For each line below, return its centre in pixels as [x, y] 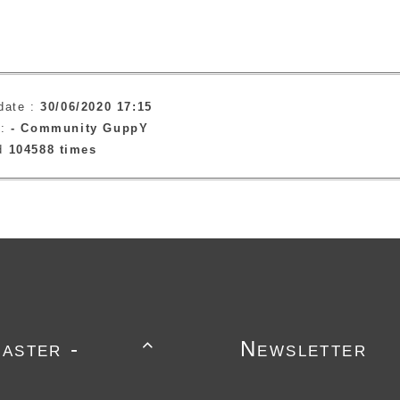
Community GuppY [85, 128]
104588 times [53, 149]
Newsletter [304, 349]
